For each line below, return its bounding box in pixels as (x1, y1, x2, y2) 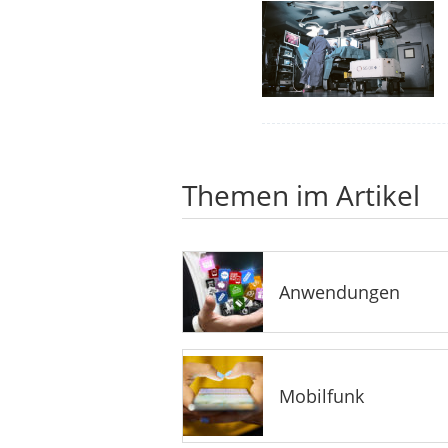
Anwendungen (279, 279, 400, 304)
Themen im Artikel (182, 175, 420, 214)
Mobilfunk (279, 383, 364, 408)
